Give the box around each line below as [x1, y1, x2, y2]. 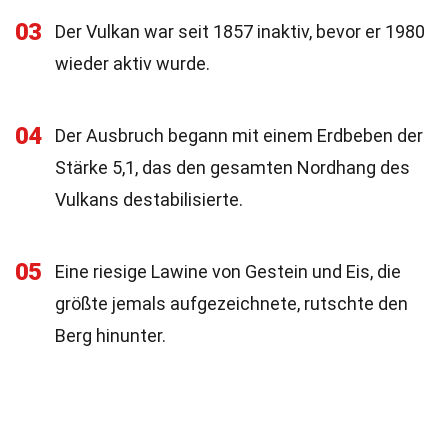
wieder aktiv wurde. [55, 53, 210, 74]
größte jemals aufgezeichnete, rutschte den [55, 293, 408, 314]
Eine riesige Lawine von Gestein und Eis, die [55, 261, 401, 282]
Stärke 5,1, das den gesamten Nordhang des [55, 157, 410, 178]
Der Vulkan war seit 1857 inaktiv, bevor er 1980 [55, 21, 425, 42]
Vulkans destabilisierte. [55, 189, 243, 210]
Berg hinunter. [55, 325, 166, 346]
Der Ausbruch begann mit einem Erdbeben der [55, 125, 423, 146]
